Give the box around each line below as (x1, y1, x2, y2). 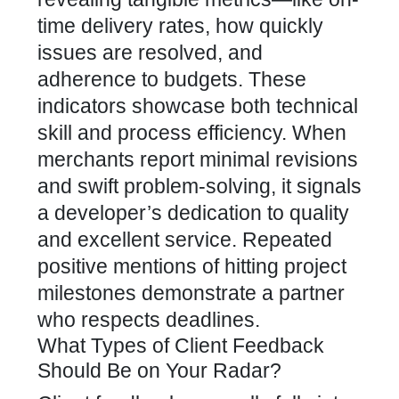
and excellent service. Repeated (37, 228, 332, 251)
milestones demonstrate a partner (37, 281, 345, 305)
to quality (262, 201, 349, 224)
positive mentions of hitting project (37, 255, 346, 278)
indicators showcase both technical (37, 94, 358, 118)
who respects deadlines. (37, 308, 260, 331)
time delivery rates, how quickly (37, 14, 323, 37)
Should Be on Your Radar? (37, 359, 281, 382)
